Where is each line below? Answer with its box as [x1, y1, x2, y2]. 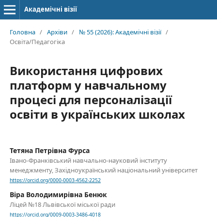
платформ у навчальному [9, 77, 167, 93]
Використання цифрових [9, 62, 163, 78]
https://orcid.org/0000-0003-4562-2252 [9, 177, 101, 184]
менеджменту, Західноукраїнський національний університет [9, 165, 198, 174]
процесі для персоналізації [9, 91, 172, 108]
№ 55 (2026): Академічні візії [78, 27, 161, 36]
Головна [9, 27, 35, 36]
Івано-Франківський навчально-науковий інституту [9, 155, 167, 165]
